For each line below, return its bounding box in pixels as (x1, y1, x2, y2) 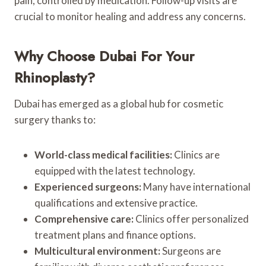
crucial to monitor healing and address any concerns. (14, 9, 246, 23)
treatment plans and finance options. (34, 228, 196, 241)
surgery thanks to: (14, 113, 96, 126)
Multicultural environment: (34, 244, 160, 257)
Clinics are (172, 148, 220, 161)
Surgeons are (160, 244, 221, 257)
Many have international (141, 180, 251, 193)
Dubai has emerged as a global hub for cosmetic (14, 97, 223, 110)
